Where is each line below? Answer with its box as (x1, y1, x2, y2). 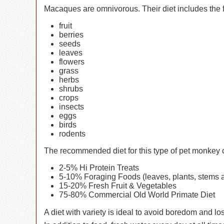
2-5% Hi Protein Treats (59, 163, 139, 172)
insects (59, 102, 84, 111)
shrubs (59, 84, 83, 93)
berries (59, 30, 83, 39)
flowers (59, 57, 84, 66)
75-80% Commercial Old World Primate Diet (59, 190, 215, 199)
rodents (59, 129, 85, 138)
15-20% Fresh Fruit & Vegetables (59, 181, 176, 190)
